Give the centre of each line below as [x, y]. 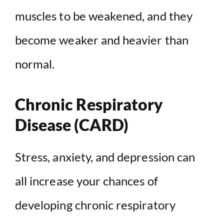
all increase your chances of [86, 181]
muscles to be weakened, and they [104, 16]
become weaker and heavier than [102, 40]
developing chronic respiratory [95, 205]
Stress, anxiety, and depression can [105, 157]
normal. [35, 64]
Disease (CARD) [72, 125]
